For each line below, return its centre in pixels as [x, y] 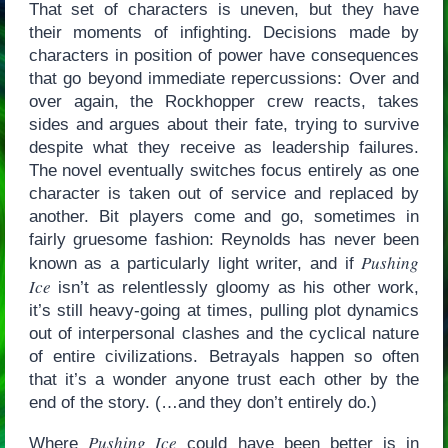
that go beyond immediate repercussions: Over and [224, 79]
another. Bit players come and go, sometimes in [224, 217]
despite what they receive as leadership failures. [224, 148]
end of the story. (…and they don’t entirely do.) [202, 403]
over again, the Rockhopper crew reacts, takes [224, 102]
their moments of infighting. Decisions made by [224, 33]
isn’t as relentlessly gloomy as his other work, [235, 288]
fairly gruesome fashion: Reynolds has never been [224, 240]
